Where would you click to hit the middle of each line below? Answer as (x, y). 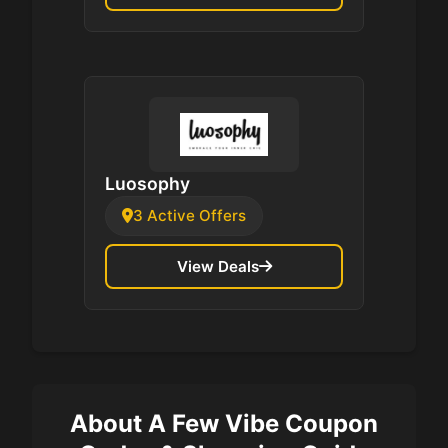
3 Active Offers (189, 216)
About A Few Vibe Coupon (224, 424)
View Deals (217, 266)
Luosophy (147, 184)
